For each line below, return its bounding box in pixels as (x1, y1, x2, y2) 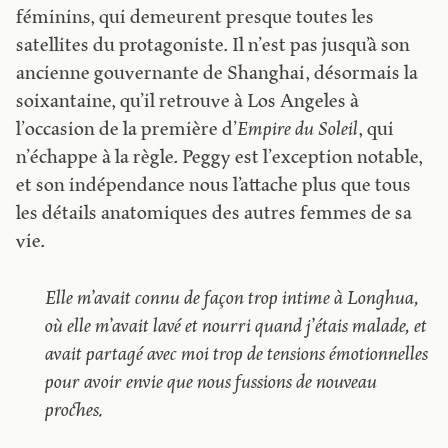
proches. (44, 400, 103, 422)
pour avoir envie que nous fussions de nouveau (44, 372, 377, 394)
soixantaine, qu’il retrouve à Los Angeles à (16, 92, 360, 114)
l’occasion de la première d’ (16, 120, 238, 142)
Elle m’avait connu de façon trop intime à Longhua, (44, 288, 419, 310)
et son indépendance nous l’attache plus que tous (16, 176, 412, 198)
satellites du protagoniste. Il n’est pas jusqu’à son (16, 36, 411, 58)
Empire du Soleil (237, 120, 359, 142)
